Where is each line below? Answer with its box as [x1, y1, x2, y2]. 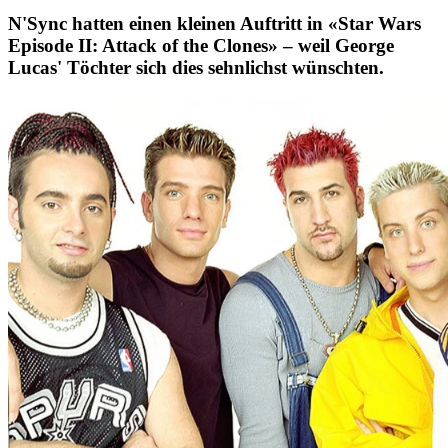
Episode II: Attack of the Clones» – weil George [8, 35, 394, 57]
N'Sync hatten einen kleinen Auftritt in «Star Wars [8, 13, 421, 35]
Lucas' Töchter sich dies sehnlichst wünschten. [8, 57, 384, 79]
